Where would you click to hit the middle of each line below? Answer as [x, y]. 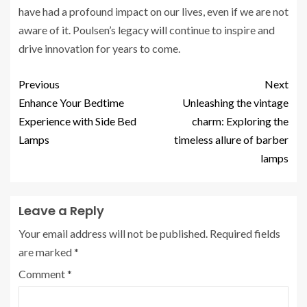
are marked [46, 251]
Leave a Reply [61, 210]
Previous [39, 84]
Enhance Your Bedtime [71, 102]
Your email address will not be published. [113, 233]
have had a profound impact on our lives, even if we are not [153, 11]
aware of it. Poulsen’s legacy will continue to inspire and [147, 29]
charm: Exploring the [240, 121]
